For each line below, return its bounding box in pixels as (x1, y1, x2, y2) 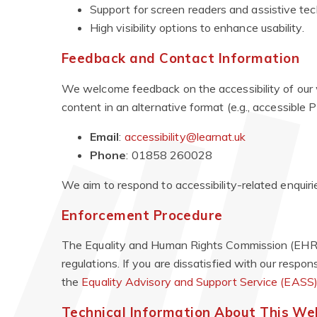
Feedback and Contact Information (62, 50, 299, 67)
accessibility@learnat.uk (124, 129, 246, 144)
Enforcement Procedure (62, 206, 223, 224)
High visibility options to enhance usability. (90, 21, 304, 35)
